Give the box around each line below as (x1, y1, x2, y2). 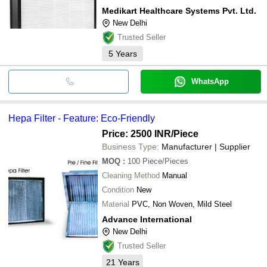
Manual (162, 170, 187, 180)
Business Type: (102, 141, 159, 151)
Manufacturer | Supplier (162, 141, 250, 151)
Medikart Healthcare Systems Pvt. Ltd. (102, 5, 256, 15)
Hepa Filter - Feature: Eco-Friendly (8, 113, 155, 123)
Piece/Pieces (142, 156, 188, 166)
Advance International (102, 214, 192, 224)
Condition (102, 185, 134, 194)
